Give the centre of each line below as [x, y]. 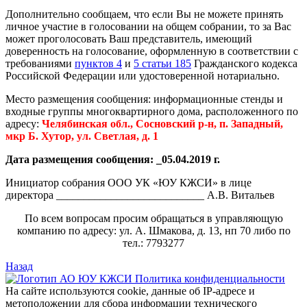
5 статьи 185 [162, 63]
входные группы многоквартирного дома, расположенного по [152, 111]
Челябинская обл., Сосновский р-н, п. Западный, [162, 123]
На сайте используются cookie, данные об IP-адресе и [130, 291]
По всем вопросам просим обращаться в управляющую [153, 218]
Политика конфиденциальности [210, 278]
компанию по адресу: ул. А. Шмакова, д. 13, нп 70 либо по [153, 230]
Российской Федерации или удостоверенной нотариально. [143, 75]
